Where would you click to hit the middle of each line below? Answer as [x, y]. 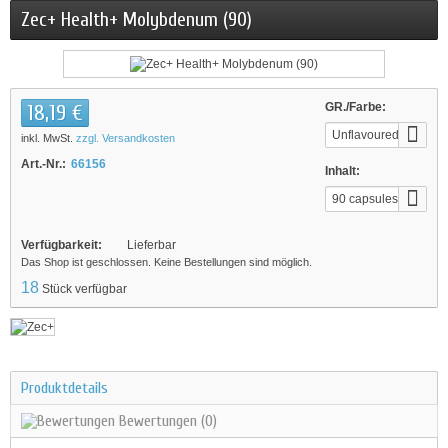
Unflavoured [365, 135]
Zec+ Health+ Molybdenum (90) [136, 19]
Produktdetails [64, 388]
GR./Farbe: [355, 107]
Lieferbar [151, 245]
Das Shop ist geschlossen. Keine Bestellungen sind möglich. [166, 262]
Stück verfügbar [84, 289]
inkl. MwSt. [48, 138]
